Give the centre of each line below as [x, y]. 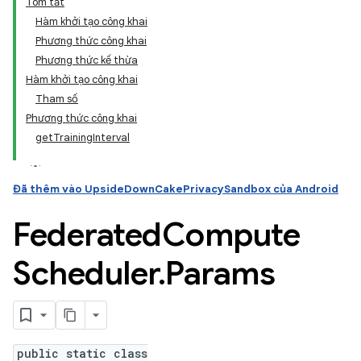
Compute [230, 234]
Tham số [57, 99]
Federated [87, 234]
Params [220, 273]
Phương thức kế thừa [87, 60]
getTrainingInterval [83, 137]
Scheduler [85, 273]
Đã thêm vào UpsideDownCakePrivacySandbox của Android [176, 189]
